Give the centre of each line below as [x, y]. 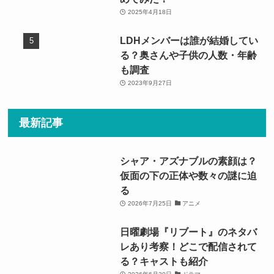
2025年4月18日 [150, 12]
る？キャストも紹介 [164, 261]
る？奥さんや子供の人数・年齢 [189, 55]
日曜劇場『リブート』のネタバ [189, 232]
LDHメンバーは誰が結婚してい [189, 40]
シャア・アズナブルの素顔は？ [189, 161]
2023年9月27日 [150, 83]
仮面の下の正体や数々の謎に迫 [189, 175]
